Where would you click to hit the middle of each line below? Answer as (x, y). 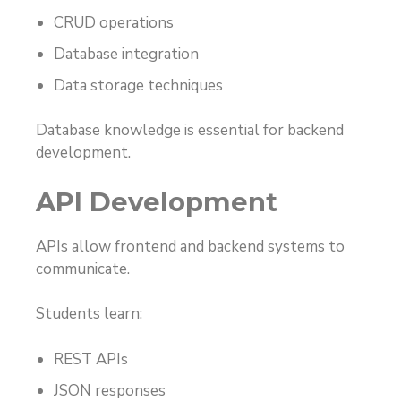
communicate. (83, 269)
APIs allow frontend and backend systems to (190, 246)
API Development (157, 201)
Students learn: (89, 314)
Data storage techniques (138, 85)
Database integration (126, 54)
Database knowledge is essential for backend (190, 131)
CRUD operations (114, 22)
